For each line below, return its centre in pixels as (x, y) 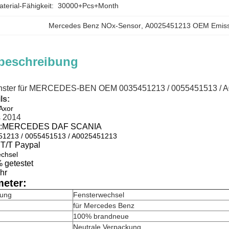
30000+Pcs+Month (88, 6)
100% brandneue (101, 216)
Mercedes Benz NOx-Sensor (95, 26)
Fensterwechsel (99, 195)
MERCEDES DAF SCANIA (52, 127)
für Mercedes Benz (104, 205)
